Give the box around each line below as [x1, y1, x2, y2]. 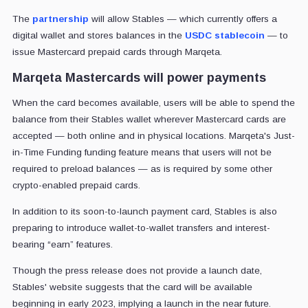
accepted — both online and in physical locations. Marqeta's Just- [12, 130, 295, 141]
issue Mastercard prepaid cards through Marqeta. [12, 46, 222, 57]
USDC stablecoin [184, 30, 265, 41]
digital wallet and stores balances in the [12, 30, 185, 41]
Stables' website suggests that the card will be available [12, 281, 252, 292]
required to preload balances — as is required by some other [12, 163, 272, 174]
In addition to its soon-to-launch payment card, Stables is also [12, 206, 277, 217]
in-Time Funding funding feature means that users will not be [12, 146, 272, 157]
